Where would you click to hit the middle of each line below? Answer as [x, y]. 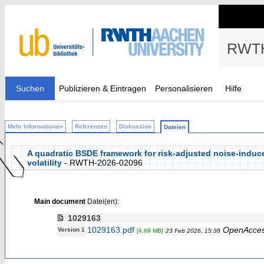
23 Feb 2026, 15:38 [193, 231]
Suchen [30, 88]
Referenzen [91, 126]
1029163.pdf [110, 230]
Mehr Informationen [35, 126]
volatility [44, 163]
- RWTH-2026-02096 [102, 163]
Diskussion [135, 126]
